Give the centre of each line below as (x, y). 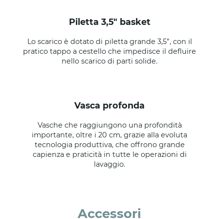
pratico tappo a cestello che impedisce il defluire (109, 51)
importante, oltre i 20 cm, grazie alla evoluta (109, 135)
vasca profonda (112, 105)
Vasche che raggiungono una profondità (109, 125)
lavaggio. (109, 164)
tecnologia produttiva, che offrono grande (109, 144)
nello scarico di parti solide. (109, 61)
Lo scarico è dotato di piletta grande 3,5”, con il (109, 41)
